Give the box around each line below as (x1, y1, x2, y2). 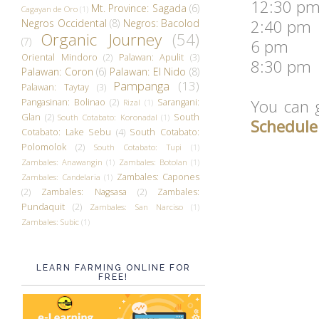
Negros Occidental (21, 16, 107, 30)
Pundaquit (21, 200, 65, 213)
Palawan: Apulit (118, 51, 184, 63)
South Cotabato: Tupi (94, 141, 182, 152)
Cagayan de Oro (21, 3, 78, 14)
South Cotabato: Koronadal (58, 111, 157, 122)
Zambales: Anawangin (21, 156, 103, 167)
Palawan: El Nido (110, 64, 187, 78)
